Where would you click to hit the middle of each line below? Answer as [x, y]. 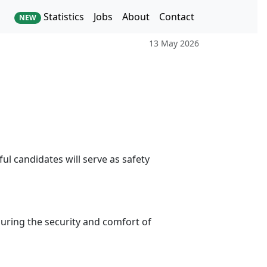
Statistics [63, 17]
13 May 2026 [174, 44]
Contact [177, 17]
